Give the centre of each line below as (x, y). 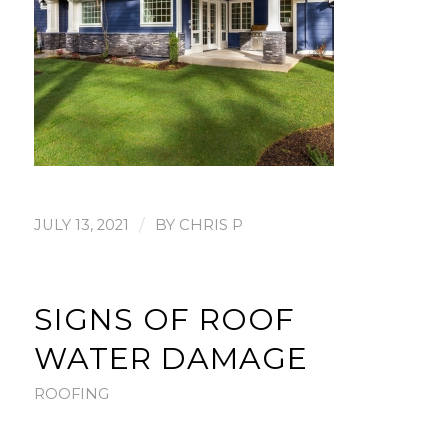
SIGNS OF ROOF (164, 319)
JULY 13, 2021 (81, 224)
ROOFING (71, 393)
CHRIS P (210, 224)
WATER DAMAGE (170, 358)
